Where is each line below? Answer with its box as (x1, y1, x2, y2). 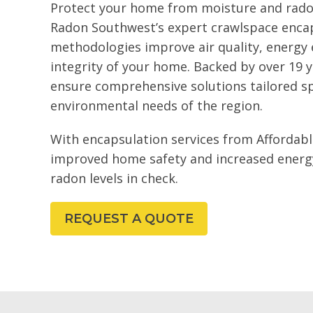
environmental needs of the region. (50, 97, 266, 115)
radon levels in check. (50, 170, 178, 187)
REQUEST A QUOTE (64, 211, 194, 227)
